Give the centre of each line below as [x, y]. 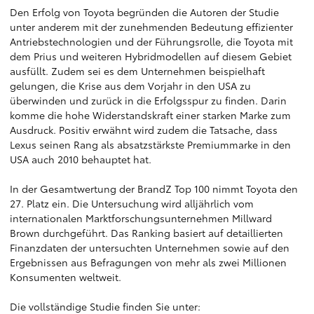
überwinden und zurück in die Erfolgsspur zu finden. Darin [148, 100]
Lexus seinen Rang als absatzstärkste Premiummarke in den [150, 144]
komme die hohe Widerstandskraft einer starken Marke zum [150, 115]
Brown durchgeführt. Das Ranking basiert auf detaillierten [146, 233]
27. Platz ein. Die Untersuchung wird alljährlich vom [132, 203]
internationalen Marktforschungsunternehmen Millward [141, 218]
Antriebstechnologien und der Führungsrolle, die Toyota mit [151, 41]
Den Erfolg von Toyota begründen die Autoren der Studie [144, 12]
